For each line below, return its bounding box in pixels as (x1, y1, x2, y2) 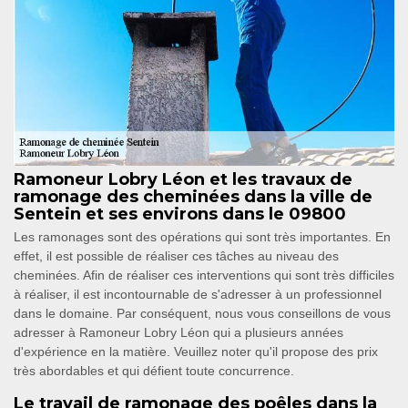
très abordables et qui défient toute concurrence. (14, 363, 294, 379)
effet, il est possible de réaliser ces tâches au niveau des (14, 249, 339, 264)
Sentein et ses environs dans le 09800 (14, 204, 346, 225)
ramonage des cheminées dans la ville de (14, 187, 372, 208)
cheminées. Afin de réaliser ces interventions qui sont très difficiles (14, 268, 394, 283)
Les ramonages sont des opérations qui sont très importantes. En (14, 229, 391, 245)
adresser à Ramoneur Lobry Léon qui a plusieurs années (14, 325, 343, 341)
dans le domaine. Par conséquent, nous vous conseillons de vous (14, 306, 391, 321)
